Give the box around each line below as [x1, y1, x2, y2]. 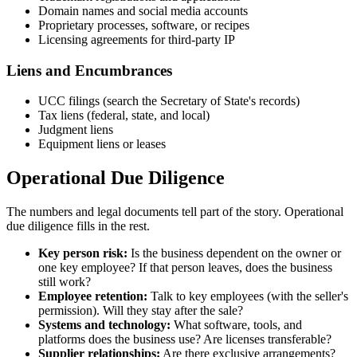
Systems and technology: [38, 318, 171, 332]
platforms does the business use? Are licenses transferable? [38, 332, 331, 347]
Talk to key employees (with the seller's [147, 289, 348, 304]
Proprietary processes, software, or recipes [38, 18, 249, 32]
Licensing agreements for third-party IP [38, 32, 235, 46]
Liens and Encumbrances [6, 61, 172, 79]
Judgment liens [38, 123, 113, 137]
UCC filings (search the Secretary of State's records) [38, 94, 300, 108]
